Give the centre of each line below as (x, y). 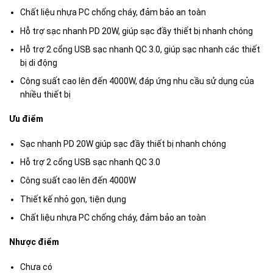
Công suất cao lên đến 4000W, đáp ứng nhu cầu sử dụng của (137, 81)
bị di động (39, 62)
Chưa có (37, 267)
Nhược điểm (34, 242)
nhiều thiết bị (46, 95)
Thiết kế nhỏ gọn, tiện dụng (73, 199)
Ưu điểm (26, 119)
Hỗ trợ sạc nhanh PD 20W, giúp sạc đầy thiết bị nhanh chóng (137, 31)
